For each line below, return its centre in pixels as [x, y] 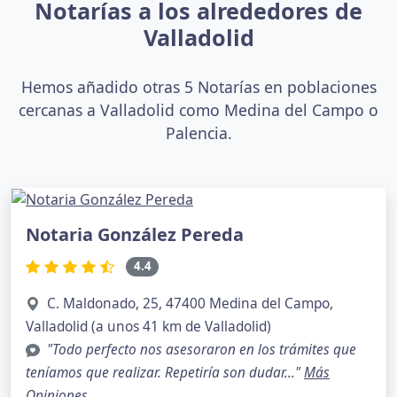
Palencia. [198, 132]
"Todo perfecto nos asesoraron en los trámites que [202, 350]
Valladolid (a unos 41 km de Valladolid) [148, 327]
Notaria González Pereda [135, 235]
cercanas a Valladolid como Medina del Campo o [198, 109]
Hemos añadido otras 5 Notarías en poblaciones [198, 86]
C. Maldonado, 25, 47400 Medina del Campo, [190, 304]
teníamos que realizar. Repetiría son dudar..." [165, 373]
